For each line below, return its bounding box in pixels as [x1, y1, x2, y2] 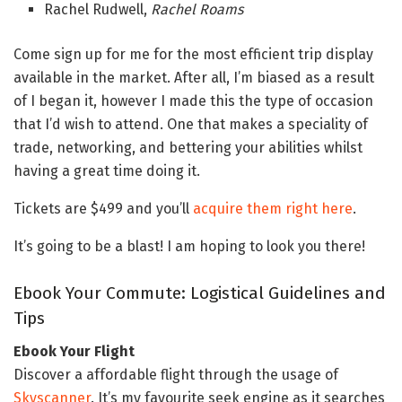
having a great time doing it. [13, 162, 200, 179]
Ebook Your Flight [13, 342, 135, 360]
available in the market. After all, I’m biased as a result [13, 68, 374, 86]
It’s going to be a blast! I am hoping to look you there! [13, 237, 365, 255]
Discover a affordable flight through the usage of [13, 365, 338, 383]
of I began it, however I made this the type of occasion [13, 92, 373, 109]
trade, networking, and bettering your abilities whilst [13, 138, 363, 156]
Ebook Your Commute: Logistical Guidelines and [13, 283, 386, 304]
